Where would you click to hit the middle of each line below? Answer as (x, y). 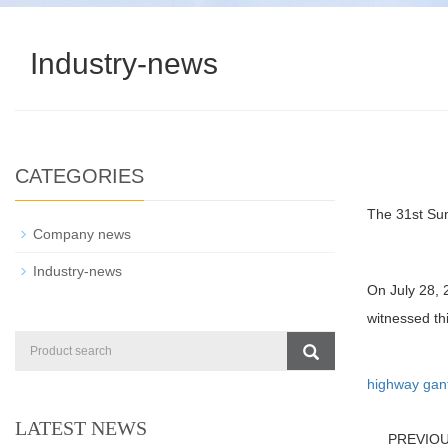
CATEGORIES (79, 176)
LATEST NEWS (81, 428)
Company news (82, 234)
